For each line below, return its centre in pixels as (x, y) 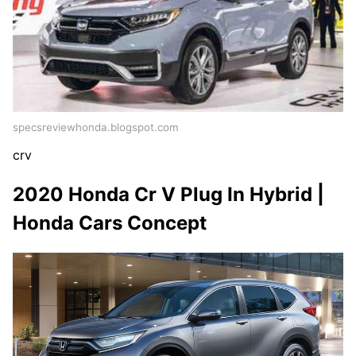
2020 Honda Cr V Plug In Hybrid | (168, 194)
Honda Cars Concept (110, 222)
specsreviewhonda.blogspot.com (96, 127)
